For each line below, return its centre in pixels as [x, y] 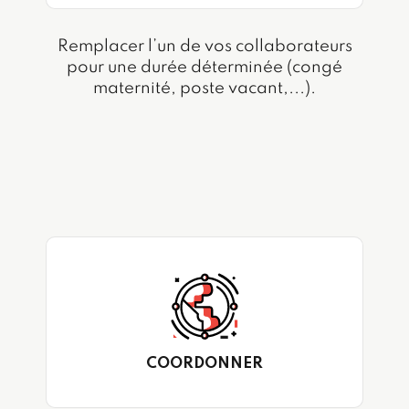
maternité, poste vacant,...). [204, 89]
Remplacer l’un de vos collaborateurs [204, 47]
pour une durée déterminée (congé [204, 68]
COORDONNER [204, 363]
